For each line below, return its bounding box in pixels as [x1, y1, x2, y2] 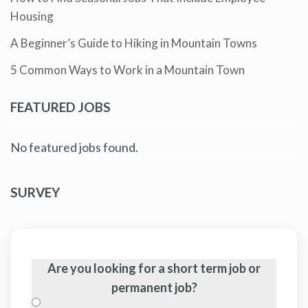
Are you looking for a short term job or [47, 260, 261, 276]
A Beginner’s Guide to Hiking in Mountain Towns [10, 35, 257, 50]
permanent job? [111, 279, 197, 295]
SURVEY [10, 184, 60, 200]
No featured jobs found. [10, 139, 138, 155]
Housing [10, 8, 54, 23]
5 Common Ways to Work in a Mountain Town [10, 62, 245, 77]
